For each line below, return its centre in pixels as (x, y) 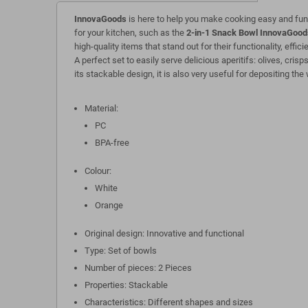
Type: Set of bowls (121, 251)
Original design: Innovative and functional (164, 233)
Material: (101, 108)
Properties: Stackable (126, 285)
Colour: (98, 171)
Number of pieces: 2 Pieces (138, 268)
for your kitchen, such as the (130, 33)
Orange (109, 205)
